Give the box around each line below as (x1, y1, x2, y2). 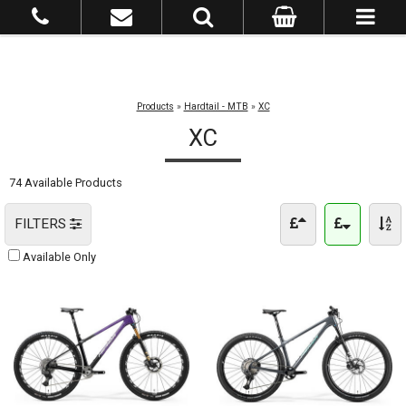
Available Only (23, 250, 96, 264)
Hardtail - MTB (183, 101, 248, 112)
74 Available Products (9, 176, 122, 189)
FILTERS (14, 216, 70, 232)
